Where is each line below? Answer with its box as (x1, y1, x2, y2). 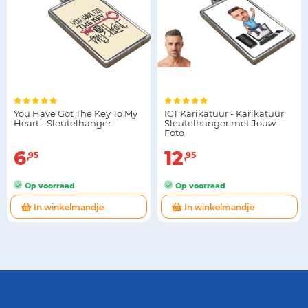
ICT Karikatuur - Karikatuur (164, 108, 284, 119)
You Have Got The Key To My (14, 108, 137, 119)
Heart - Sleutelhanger (14, 118, 111, 129)
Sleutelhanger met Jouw (164, 118, 276, 129)
